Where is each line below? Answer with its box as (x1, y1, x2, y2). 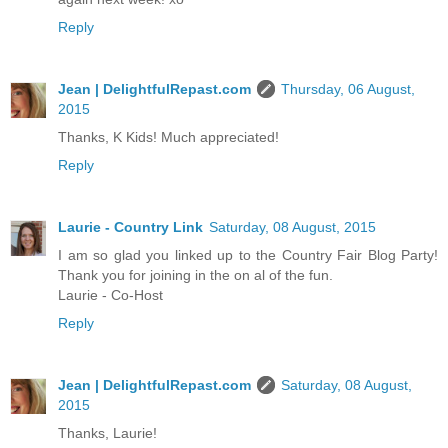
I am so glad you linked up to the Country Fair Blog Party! (58, 247, 438, 264)
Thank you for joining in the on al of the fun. (58, 267, 333, 284)
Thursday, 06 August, (281, 81, 415, 98)
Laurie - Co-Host (58, 287, 163, 304)
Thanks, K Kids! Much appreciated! (58, 129, 279, 146)
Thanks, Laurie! (58, 425, 157, 442)
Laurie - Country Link (58, 219, 203, 236)
